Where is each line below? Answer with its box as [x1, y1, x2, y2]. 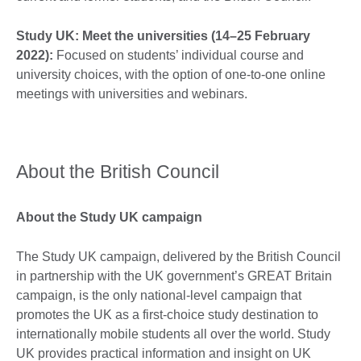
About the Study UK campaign [16, 210, 202, 224]
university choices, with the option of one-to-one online [16, 67, 326, 81]
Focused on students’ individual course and [56, 48, 304, 62]
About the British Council [16, 160, 219, 182]
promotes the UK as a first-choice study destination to [16, 307, 318, 322]
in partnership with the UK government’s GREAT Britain [16, 268, 332, 283]
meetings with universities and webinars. [16, 86, 247, 101]
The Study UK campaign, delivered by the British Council [16, 249, 341, 263]
